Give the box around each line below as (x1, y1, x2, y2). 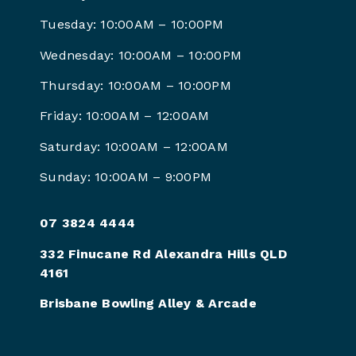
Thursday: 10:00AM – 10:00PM (40, 77, 231, 93)
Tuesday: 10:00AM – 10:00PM (40, 17, 224, 33)
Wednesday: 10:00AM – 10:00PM (40, 47, 242, 63)
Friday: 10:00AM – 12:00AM (40, 108, 210, 124)
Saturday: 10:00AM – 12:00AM (40, 138, 228, 154)
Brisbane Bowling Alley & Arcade (40, 296, 257, 311)
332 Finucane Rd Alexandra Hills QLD (40, 246, 287, 261)
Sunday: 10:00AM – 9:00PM (40, 169, 211, 185)
